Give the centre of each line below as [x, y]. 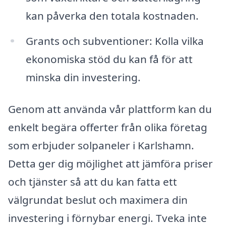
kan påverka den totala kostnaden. [112, 15]
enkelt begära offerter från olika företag [108, 127]
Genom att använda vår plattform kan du [110, 109]
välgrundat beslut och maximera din [98, 200]
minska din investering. [83, 77]
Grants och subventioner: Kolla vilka [115, 41]
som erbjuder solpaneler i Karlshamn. [101, 146]
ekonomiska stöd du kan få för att [109, 59]
